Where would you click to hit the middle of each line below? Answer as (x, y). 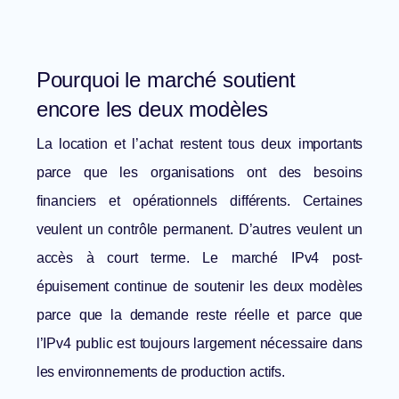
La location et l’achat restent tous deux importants (199, 144)
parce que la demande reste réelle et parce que (199, 315)
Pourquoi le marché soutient (166, 80)
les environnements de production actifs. (161, 372)
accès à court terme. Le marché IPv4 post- (199, 258)
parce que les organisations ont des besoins (199, 173)
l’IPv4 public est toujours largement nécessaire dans (199, 344)
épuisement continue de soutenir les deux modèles (199, 287)
